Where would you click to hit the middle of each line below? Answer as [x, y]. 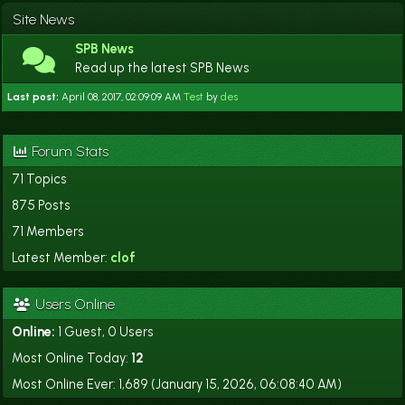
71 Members [48, 231]
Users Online [73, 304]
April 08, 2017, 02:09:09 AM [122, 97]
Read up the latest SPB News [162, 68]
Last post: [34, 97]
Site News [43, 19]
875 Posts [41, 205]
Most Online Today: [71, 358]
